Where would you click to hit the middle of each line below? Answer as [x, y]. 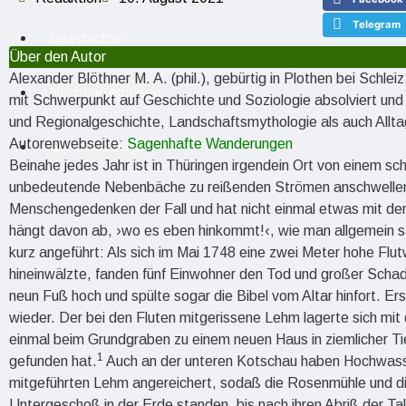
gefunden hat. [53, 361]
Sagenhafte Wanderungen [210, 143]
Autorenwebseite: [68, 143]
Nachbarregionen [106, 92]
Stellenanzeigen [102, 146]
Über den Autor [58, 56]
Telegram [377, 25]
